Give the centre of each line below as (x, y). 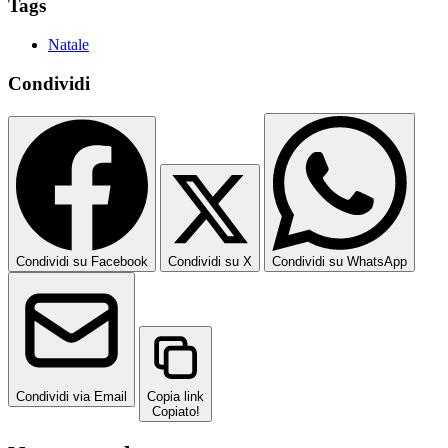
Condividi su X (210, 262)
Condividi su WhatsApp (339, 262)
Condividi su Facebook (82, 262)
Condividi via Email (71, 397)
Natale (68, 44)
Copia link (175, 397)
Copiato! (175, 412)
